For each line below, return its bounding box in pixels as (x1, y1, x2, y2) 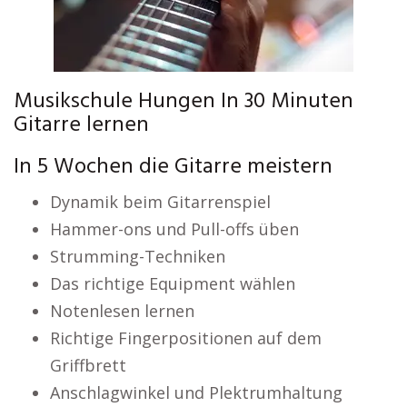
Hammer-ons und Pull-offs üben (50, 218, 299, 240)
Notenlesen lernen (50, 300, 194, 322)
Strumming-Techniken (50, 245, 225, 267)
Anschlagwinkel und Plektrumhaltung (50, 382, 342, 403)
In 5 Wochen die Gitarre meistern (14, 150, 333, 184)
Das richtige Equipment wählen (50, 273, 295, 294)
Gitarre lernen (14, 108, 149, 143)
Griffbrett (50, 354, 126, 376)
